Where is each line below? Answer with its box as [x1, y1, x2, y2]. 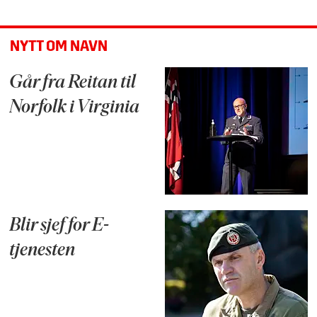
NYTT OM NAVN [9, 39, 108, 54]
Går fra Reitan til [9, 74, 137, 93]
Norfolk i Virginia [9, 98, 140, 118]
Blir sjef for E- [9, 217, 110, 236]
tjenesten [9, 241, 76, 261]
